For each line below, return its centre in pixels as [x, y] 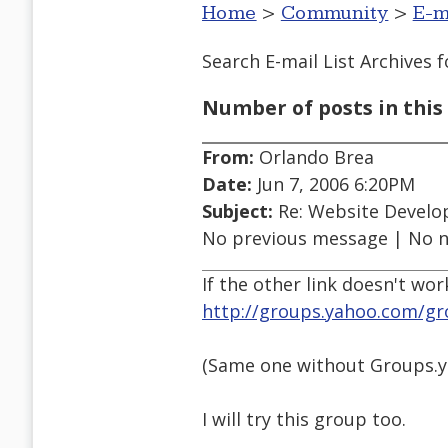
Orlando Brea [314, 157]
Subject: [237, 211]
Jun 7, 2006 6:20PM [333, 184]
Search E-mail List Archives [317, 60]
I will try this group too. [304, 419]
